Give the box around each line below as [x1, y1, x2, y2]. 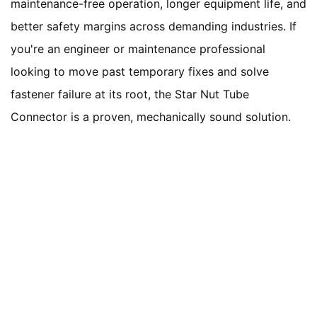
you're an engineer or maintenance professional [11, 41, 265, 56]
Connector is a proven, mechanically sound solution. [11, 109, 291, 124]
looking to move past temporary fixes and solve [11, 64, 269, 79]
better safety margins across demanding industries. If [11, 18, 296, 33]
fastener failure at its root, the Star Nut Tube [11, 86, 249, 101]
